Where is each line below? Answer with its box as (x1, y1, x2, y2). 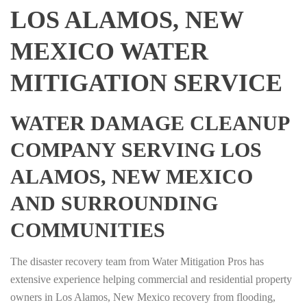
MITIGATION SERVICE (10, 69, 282, 97)
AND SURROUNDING (10, 192, 218, 215)
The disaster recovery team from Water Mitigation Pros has (10, 256, 264, 268)
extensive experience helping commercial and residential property (10, 273, 292, 286)
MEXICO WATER (10, 38, 208, 66)
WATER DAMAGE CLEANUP (10, 112, 288, 135)
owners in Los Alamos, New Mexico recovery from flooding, (10, 291, 275, 304)
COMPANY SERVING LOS (10, 138, 262, 162)
